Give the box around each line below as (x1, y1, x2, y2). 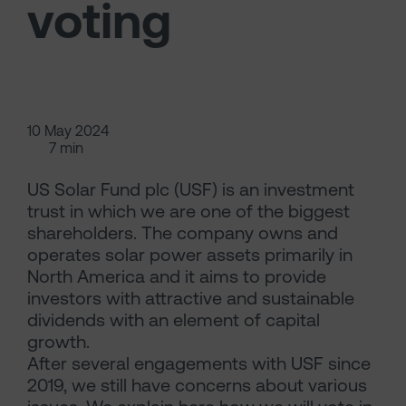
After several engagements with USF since (27, 353, 371, 374)
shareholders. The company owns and (27, 222, 338, 244)
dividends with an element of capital (27, 309, 320, 331)
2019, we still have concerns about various (27, 374, 367, 396)
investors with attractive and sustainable (27, 287, 354, 309)
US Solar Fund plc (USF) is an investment (27, 179, 354, 200)
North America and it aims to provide (27, 266, 326, 287)
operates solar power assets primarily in (27, 244, 353, 266)
